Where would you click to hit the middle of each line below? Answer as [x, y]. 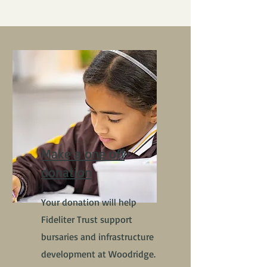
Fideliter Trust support [87, 219]
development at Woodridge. [98, 254]
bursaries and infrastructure [97, 237]
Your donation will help [89, 202]
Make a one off [83, 153]
